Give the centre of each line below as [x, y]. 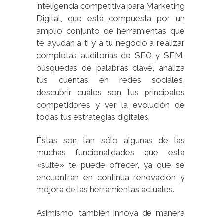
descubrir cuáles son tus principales [110, 92]
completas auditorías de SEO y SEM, [110, 55]
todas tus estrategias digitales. [93, 117]
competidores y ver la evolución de [110, 104]
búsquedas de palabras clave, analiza [110, 67]
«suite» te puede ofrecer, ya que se [110, 165]
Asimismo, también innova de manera [110, 212]
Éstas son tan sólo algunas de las [110, 140]
